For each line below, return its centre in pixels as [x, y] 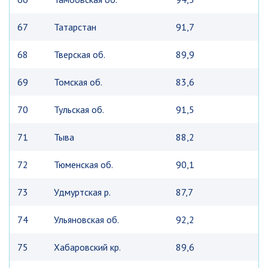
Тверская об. [80, 54]
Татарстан [75, 27]
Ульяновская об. [86, 220]
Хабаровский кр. [87, 247]
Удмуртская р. [82, 192]
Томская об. [78, 82]
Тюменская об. [83, 165]
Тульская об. [79, 109]
